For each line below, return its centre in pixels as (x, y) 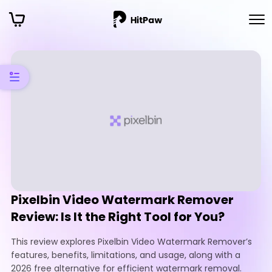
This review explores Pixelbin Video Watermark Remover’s (131, 241)
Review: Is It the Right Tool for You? (118, 216)
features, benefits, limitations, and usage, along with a (126, 255)
